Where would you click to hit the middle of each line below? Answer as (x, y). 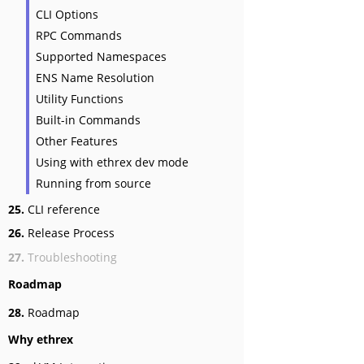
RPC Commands (79, 35)
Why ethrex (41, 339)
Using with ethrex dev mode (112, 162)
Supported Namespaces (101, 56)
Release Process (69, 233)
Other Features (77, 141)
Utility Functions (80, 98)
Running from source (93, 183)
